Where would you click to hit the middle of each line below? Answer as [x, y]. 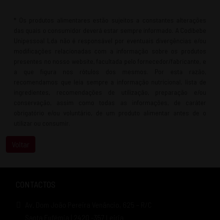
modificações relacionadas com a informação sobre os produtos [110, 51]
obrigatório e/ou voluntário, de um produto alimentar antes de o [110, 112]
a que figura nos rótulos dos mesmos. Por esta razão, [110, 71]
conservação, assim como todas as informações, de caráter [110, 102]
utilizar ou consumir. [42, 123]
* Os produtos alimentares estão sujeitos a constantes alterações [110, 20]
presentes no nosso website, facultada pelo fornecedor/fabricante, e [110, 61]
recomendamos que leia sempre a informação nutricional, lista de [110, 82]
